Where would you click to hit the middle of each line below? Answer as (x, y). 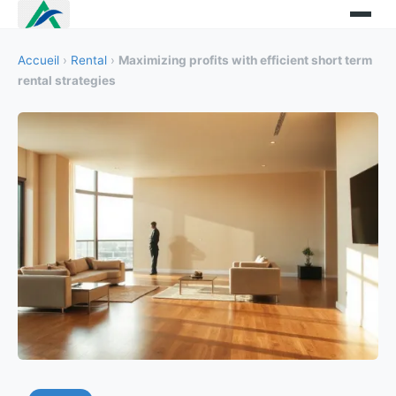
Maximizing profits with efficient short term (245, 60)
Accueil (38, 60)
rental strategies (67, 80)
